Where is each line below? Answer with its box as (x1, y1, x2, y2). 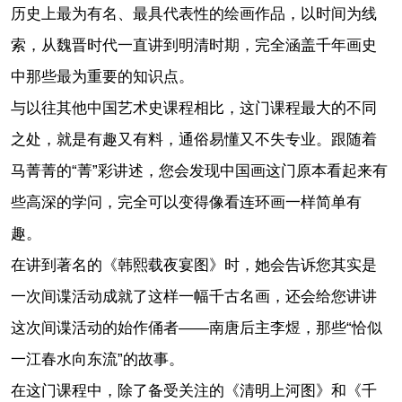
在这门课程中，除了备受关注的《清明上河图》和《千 (10, 382, 377, 400)
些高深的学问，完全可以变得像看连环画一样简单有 (10, 194, 362, 212)
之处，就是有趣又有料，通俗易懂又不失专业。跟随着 (10, 131, 377, 149)
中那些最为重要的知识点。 (10, 68, 194, 86)
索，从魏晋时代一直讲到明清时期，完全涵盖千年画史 (10, 37, 377, 55)
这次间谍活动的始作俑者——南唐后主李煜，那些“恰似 (10, 319, 382, 337)
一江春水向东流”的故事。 (10, 351, 184, 369)
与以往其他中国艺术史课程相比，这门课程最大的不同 (10, 100, 377, 118)
